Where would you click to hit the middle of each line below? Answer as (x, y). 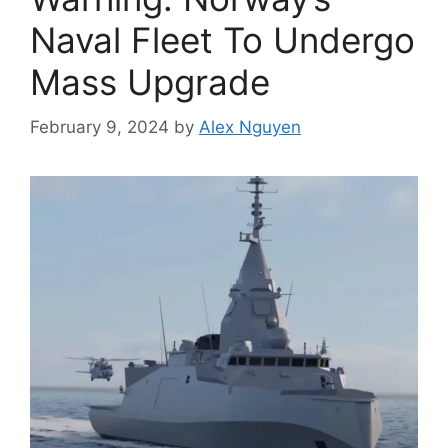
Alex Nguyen (250, 126)
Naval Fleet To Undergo (222, 40)
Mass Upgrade (150, 82)
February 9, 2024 (99, 126)
